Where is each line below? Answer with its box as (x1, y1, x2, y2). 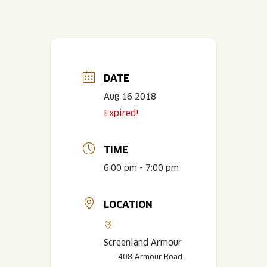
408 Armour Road (118, 252, 182, 261)
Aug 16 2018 (104, 91, 156, 102)
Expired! (104, 107, 138, 119)
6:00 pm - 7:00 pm (104, 162, 179, 173)
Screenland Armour (104, 237, 182, 248)
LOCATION (104, 198, 153, 211)
